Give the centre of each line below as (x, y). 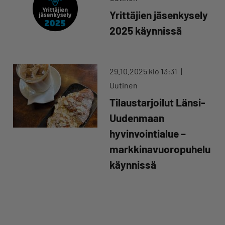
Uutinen (124, 85)
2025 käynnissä (146, 31)
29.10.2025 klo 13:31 (144, 71)
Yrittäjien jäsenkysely (159, 15)
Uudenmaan (137, 118)
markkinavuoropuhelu (160, 149)
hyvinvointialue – (148, 134)
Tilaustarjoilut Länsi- (157, 102)
